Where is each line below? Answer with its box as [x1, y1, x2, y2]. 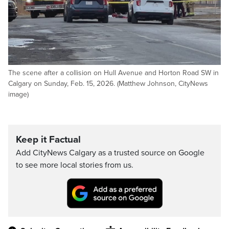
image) [8, 89, 29, 99]
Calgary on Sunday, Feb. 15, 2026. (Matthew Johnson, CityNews [8, 79, 208, 88]
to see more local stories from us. [16, 159, 133, 170]
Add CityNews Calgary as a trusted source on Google [16, 147, 204, 158]
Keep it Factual [16, 133, 81, 145]
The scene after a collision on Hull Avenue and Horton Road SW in [8, 68, 219, 77]
